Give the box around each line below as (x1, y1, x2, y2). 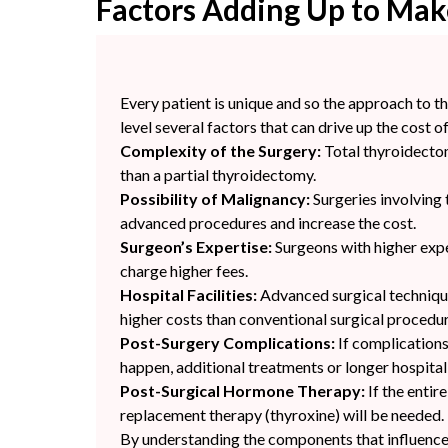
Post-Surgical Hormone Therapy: (120, 381, 365, 401)
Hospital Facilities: (120, 285, 257, 305)
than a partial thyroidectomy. (120, 165, 319, 185)
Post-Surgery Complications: (120, 333, 335, 353)
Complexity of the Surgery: (120, 141, 321, 161)
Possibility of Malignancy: (120, 189, 310, 209)
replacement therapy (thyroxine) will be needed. (120, 405, 444, 425)
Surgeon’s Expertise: (120, 237, 272, 257)
